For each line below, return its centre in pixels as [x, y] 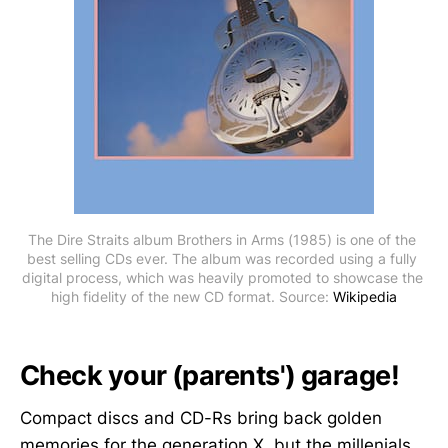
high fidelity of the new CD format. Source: [192, 296]
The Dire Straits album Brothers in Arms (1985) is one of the [222, 239]
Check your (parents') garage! [210, 376]
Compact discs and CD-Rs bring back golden [201, 417]
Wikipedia [365, 296]
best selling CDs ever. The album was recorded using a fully [222, 258]
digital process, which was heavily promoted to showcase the [222, 277]
